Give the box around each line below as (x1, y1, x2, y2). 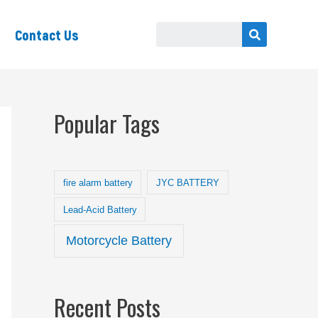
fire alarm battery (62, 177, 133, 188)
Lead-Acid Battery (62, 204, 137, 215)
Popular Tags (54, 106, 160, 140)
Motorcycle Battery (66, 234, 172, 248)
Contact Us (15, 26, 79, 43)
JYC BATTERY (156, 177, 220, 188)
